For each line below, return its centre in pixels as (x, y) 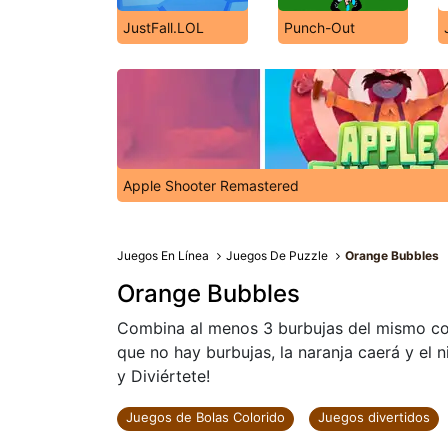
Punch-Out (319, 27)
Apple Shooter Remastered (211, 185)
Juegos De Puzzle (277, 255)
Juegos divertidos (374, 417)
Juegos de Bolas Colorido (205, 417)
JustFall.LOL (163, 27)
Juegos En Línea (163, 255)
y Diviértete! (163, 376)
